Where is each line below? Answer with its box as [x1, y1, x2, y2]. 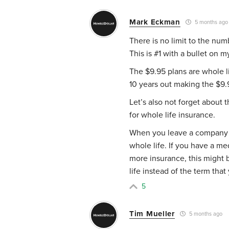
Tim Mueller [129, 209, 175, 218]
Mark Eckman [129, 17, 180, 27]
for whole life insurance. [129, 109, 215, 120]
